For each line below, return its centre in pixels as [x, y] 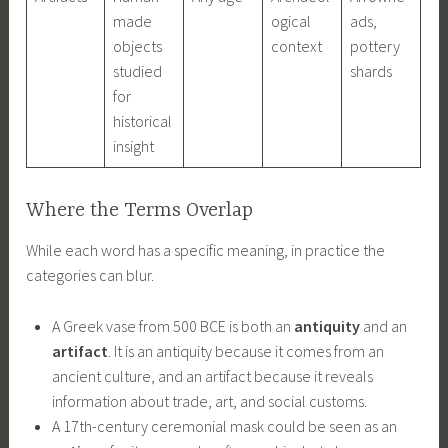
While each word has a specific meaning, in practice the [206, 250]
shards [371, 70]
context [297, 45]
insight [134, 145]
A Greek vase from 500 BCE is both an [172, 325]
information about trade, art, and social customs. [209, 400]
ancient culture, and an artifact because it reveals [212, 375]
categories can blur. [90, 275]
